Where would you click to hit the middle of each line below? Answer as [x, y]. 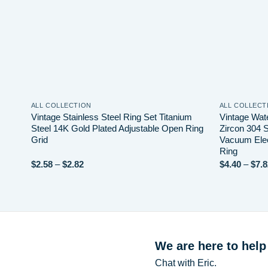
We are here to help [210, 246]
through [98, 190]
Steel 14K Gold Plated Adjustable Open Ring [117, 129]
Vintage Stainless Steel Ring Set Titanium [111, 117]
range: [95, 172]
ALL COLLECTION [61, 106]
